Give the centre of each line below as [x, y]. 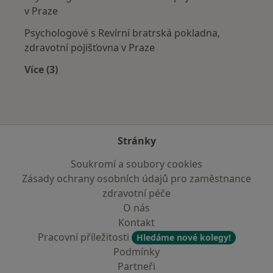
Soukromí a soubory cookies [136, 164]
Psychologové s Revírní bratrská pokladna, [122, 33]
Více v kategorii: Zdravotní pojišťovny [131, 83]
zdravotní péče [136, 193]
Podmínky [136, 251]
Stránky [136, 140]
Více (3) [41, 69]
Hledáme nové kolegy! [183, 237]
